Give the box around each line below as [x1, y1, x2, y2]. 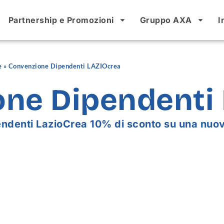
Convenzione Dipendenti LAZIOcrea [8, 62, 121, 70]
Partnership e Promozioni [8, 15, 114, 25]
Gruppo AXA [139, 15, 192, 25]
